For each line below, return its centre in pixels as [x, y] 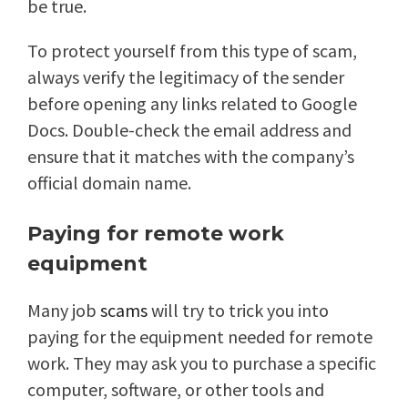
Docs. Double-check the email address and [189, 130]
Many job [64, 311]
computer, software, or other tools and [176, 390]
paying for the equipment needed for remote [200, 337]
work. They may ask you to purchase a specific [202, 363]
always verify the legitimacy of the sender [186, 77]
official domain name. [109, 183]
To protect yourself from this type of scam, [192, 51]
